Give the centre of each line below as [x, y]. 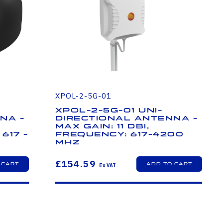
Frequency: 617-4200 [119, 135]
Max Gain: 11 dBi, [102, 127]
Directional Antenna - [126, 119]
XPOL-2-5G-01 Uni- [109, 111]
